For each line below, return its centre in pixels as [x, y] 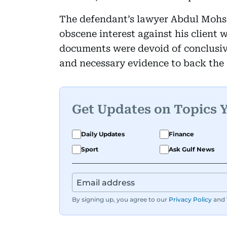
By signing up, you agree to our [120, 199]
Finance [181, 134]
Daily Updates [103, 134]
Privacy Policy [190, 199]
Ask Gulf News [192, 149]
